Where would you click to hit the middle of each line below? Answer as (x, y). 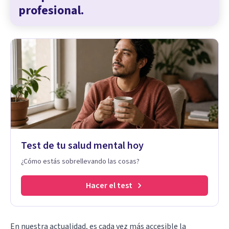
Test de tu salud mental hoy (82, 145)
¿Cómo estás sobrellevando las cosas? (80, 161)
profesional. (51, 10)
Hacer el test (109, 185)
